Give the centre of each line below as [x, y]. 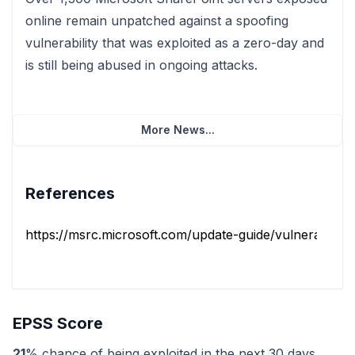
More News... [177, 130]
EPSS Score [58, 323]
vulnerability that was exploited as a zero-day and [175, 43]
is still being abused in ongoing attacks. [141, 65]
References [70, 193]
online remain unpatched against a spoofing [157, 21]
